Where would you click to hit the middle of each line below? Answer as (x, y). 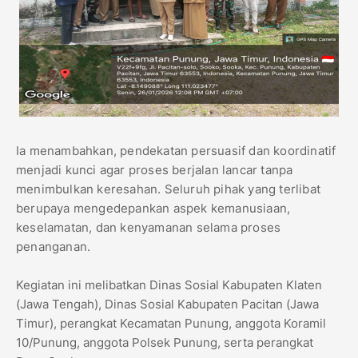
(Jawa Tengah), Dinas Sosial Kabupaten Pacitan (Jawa (167, 304)
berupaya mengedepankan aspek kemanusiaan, (153, 209)
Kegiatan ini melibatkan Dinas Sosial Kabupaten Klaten (169, 285)
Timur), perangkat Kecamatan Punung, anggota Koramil (171, 324)
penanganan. (54, 247)
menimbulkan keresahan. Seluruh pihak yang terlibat (169, 189)
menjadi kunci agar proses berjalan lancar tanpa (155, 170)
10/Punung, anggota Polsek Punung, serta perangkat (165, 343)
